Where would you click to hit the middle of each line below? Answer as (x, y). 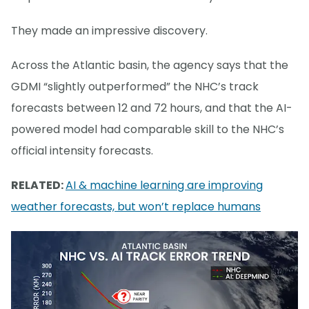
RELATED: (38, 186)
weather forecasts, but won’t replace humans (136, 207)
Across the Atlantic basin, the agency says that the (150, 66)
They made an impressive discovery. (109, 31)
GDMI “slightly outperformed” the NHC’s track (135, 87)
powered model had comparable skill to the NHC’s (148, 130)
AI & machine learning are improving (164, 186)
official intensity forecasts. (82, 151)
